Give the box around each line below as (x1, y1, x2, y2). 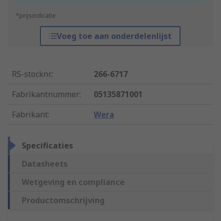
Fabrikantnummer (12, 89, 79, 100)
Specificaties (22, 140, 73, 151)
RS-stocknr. (12, 69, 52, 80)
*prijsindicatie (16, 11, 56, 20)
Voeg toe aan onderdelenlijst (57, 31, 172, 42)
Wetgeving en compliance (22, 177, 125, 188)
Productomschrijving (22, 195, 105, 206)
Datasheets (22, 158, 68, 170)
